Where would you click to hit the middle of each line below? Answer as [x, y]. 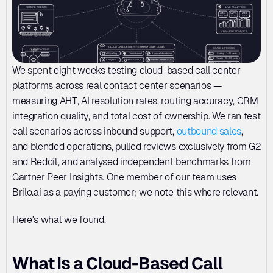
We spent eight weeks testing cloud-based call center [126, 70]
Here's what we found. [59, 220]
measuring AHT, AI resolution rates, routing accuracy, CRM [135, 101]
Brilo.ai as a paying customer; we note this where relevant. [136, 192]
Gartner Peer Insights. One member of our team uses [124, 177]
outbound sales [209, 131]
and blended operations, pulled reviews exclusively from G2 [136, 147]
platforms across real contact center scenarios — [117, 86]
